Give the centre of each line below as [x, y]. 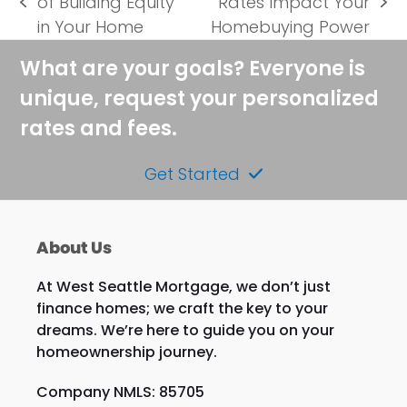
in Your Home [90, 26]
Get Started [192, 174]
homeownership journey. [126, 352]
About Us [74, 247]
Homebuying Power [291, 26]
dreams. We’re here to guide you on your [185, 330]
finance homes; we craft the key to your [182, 308]
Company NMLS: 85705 [120, 392]
